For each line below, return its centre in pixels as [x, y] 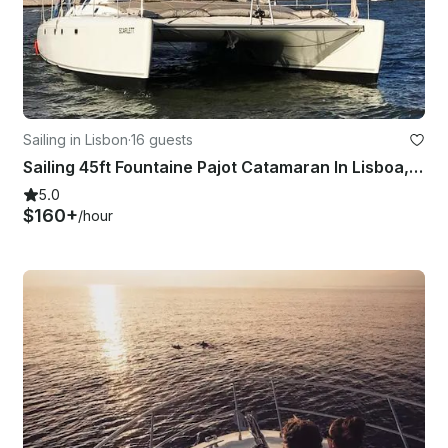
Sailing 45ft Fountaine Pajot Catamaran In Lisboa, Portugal [416, 166]
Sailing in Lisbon [75, 139]
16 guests [162, 139]
